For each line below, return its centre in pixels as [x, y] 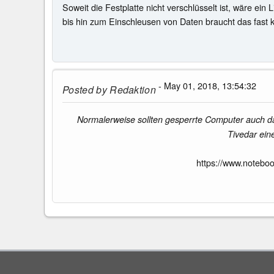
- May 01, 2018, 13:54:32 [206, 85]
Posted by [85, 89]
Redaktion [131, 89]
